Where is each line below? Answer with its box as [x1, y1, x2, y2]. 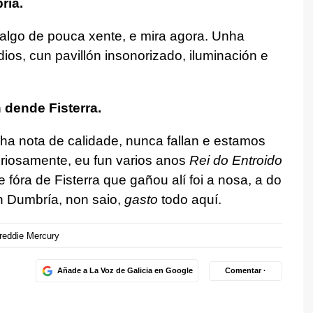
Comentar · [225, 266, 266, 275]
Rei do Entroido [189, 153, 282, 168]
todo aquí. [157, 192, 221, 208]
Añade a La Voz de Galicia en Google [57, 266, 193, 275]
